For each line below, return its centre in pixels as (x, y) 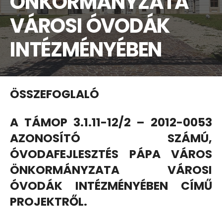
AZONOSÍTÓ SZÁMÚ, (111, 138)
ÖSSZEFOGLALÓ (55, 94)
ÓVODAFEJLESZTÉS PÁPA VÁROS (111, 154)
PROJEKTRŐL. (49, 201)
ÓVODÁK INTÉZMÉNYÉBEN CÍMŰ (111, 186)
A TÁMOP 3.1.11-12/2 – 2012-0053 (111, 122)
